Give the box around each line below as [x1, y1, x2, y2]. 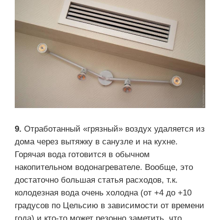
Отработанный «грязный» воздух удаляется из [24, 124, 205, 134]
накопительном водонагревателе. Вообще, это [15, 163, 193, 172]
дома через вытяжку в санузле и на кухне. [15, 137, 178, 147]
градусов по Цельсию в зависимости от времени [15, 201, 204, 211]
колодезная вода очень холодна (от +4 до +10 [15, 188, 192, 198]
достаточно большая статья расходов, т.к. [15, 175, 178, 185]
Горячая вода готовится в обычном [15, 150, 150, 160]
